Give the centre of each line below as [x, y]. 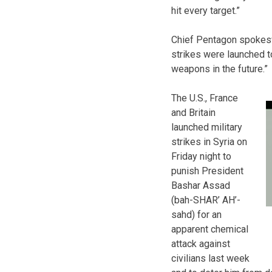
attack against [201, 243]
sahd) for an [196, 214]
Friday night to [201, 156]
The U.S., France [205, 98]
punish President [207, 171]
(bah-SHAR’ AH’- [206, 200]
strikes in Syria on [209, 141]
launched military [207, 127]
